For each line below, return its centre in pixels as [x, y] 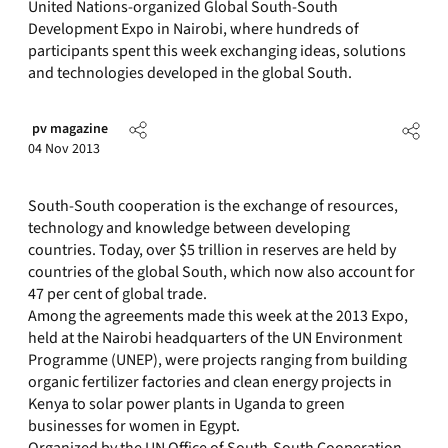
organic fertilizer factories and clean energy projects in [210, 382]
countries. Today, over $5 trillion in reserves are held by [212, 250]
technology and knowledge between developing [189, 228]
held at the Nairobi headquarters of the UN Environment [215, 338]
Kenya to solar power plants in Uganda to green [186, 404]
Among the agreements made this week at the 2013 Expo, [218, 316]
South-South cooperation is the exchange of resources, [213, 206]
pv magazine [70, 129]
